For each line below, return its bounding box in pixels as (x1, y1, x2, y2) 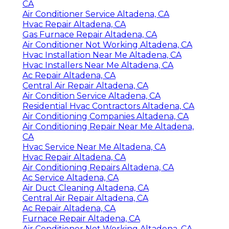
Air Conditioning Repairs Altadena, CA (22, 162, 174, 172)
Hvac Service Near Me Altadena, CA (22, 142, 166, 152)
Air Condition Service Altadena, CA (22, 90, 161, 101)
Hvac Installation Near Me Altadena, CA (22, 50, 181, 60)
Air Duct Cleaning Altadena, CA (22, 182, 149, 193)
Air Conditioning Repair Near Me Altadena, (22, 121, 194, 131)
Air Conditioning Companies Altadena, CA (22, 111, 189, 121)
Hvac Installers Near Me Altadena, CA (22, 60, 173, 70)
